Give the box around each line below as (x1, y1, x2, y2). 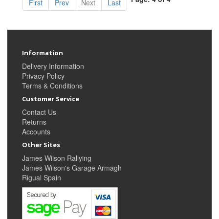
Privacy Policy (22, 70, 65, 81)
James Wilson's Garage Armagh (22, 162, 122, 173)
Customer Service (22, 94, 79, 103)
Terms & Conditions (22, 80, 83, 90)
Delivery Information (22, 61, 84, 71)
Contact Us (22, 107, 56, 117)
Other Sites (22, 140, 60, 149)
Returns (22, 116, 46, 127)
